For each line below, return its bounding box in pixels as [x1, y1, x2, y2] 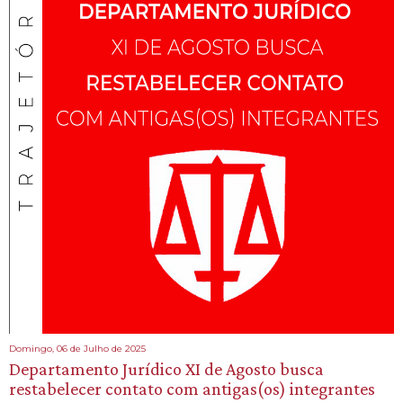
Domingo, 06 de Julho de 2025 [9, 343, 146, 354]
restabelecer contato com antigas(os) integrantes [9, 379, 375, 399]
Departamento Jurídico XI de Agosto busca [9, 359, 324, 379]
